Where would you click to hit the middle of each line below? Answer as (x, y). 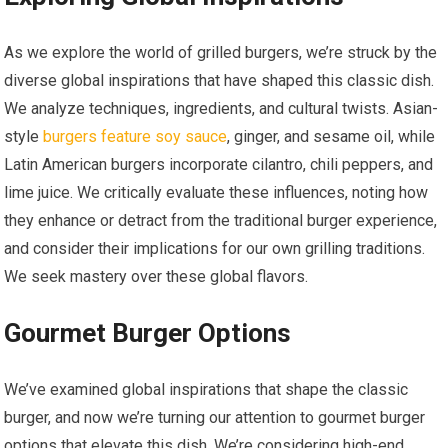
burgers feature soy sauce (135, 137)
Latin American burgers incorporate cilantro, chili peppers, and (219, 165)
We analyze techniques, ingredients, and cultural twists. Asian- (221, 109)
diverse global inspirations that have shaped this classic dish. (219, 81)
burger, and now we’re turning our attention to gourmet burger (215, 418)
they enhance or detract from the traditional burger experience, (221, 221)
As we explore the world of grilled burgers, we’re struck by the (221, 53)
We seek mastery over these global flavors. (156, 277)
